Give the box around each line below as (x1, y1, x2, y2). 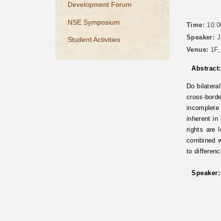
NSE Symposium (67, 18, 120, 26)
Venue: (186, 46, 209, 54)
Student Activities (67, 36, 120, 44)
